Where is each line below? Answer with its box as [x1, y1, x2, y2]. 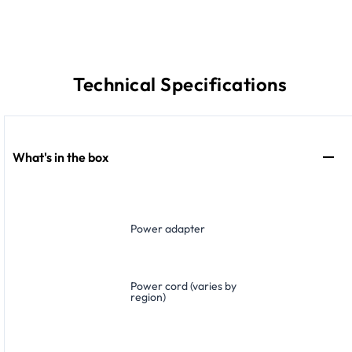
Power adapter [130, 221, 205, 236]
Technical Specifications [73, 71, 287, 96]
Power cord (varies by [130, 278, 236, 293]
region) [130, 289, 166, 304]
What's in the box [13, 148, 108, 165]
